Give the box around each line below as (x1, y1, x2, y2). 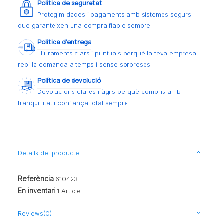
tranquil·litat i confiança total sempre (18, 99, 128, 107)
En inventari (18, 186, 55, 195)
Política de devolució (37, 76, 101, 85)
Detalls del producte (18, 149, 80, 157)
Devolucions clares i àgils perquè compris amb (37, 88, 181, 96)
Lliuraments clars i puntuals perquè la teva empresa (37, 49, 197, 57)
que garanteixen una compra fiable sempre (18, 21, 151, 30)
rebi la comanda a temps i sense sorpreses (18, 60, 151, 68)
